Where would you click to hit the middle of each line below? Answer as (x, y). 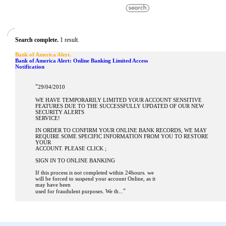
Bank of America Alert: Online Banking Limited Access (81, 61)
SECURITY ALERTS (60, 112)
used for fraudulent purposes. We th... (79, 191)
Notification (30, 67)
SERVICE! (48, 118)
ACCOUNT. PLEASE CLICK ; (71, 148)
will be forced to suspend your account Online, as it (95, 179)
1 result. (69, 40)
